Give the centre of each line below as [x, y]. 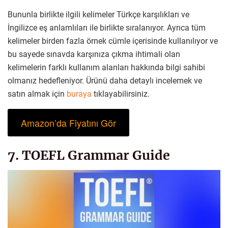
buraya [78, 94]
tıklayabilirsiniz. [121, 94]
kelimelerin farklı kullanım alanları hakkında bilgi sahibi [106, 68]
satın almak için [36, 94]
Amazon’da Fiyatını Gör [68, 123]
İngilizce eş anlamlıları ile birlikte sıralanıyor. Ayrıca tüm [107, 28]
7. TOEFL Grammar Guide [89, 155]
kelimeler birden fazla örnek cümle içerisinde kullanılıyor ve [113, 41]
